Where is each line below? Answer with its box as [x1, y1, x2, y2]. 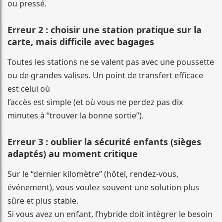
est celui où [7, 83, 50, 95]
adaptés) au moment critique [7, 148, 138, 160]
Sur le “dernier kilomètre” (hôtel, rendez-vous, [7, 168, 178, 180]
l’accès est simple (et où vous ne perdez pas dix [7, 97, 183, 108]
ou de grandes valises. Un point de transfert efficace [7, 70, 203, 81]
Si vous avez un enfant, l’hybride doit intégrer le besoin [7, 209, 213, 220]
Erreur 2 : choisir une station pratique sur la [7, 24, 202, 36]
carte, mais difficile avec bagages [7, 36, 154, 48]
